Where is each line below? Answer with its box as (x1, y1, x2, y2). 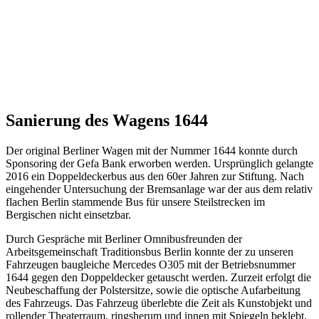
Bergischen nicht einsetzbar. (6, 208, 131, 221)
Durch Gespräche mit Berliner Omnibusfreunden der (6, 232, 242, 245)
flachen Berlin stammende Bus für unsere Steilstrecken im (6, 195, 265, 208)
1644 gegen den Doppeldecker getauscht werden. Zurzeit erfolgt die (6, 271, 311, 283)
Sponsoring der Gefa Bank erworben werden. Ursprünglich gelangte (6, 157, 313, 169)
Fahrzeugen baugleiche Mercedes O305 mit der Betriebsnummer (6, 258, 296, 271)
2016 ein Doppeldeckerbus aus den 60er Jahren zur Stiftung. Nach (6, 169, 304, 182)
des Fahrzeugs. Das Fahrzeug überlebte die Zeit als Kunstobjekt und (6, 296, 312, 309)
